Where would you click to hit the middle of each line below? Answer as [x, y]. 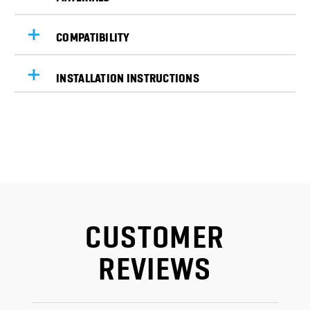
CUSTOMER [155, 227]
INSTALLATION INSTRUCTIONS [128, 74]
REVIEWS [155, 258]
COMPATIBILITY [93, 34]
